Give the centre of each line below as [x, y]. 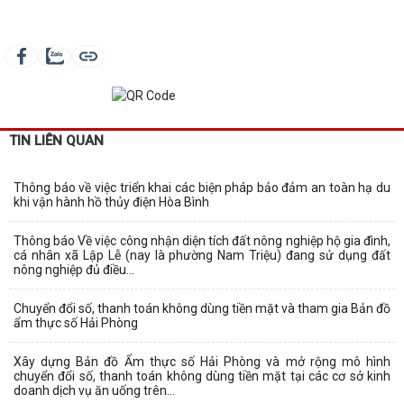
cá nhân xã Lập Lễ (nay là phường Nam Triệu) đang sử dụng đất [202, 255]
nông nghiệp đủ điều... [74, 269]
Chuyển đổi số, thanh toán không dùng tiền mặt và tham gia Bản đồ [202, 308]
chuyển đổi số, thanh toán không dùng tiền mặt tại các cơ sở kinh [202, 376]
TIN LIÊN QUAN [56, 140]
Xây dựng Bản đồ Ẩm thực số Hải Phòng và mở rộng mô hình [202, 361]
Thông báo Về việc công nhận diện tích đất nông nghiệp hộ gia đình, [202, 240]
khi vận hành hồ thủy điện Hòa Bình [111, 202]
